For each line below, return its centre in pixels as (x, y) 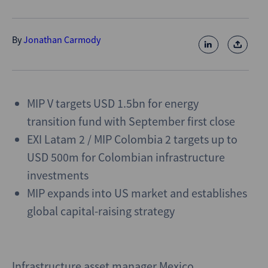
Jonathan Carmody (62, 39)
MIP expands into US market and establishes (137, 193)
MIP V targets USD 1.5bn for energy (113, 103)
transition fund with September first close (131, 121)
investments (58, 175)
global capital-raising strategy (101, 211)
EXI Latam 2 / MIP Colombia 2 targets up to (132, 139)
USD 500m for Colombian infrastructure (126, 157)
